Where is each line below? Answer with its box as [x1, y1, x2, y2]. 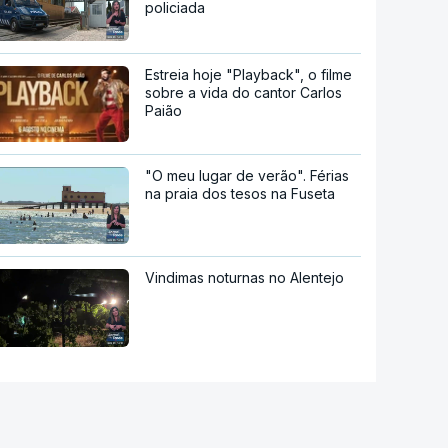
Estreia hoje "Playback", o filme [145, 65, 353, 83]
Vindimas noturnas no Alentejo [145, 269, 345, 287]
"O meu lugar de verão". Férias [145, 166, 350, 184]
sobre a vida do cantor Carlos [145, 83, 343, 101]
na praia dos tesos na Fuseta [145, 184, 336, 202]
